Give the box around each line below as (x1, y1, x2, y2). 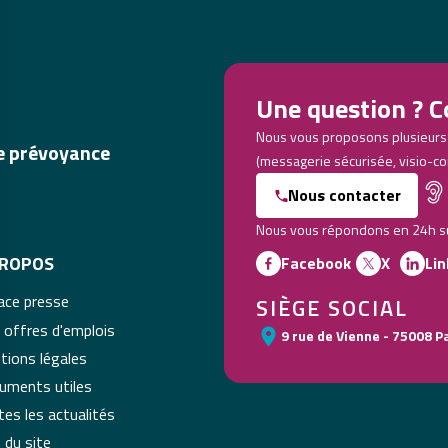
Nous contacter (288, 183, 401, 207)
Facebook (281, 251, 351, 275)
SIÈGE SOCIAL (256, 291, 408, 325)
